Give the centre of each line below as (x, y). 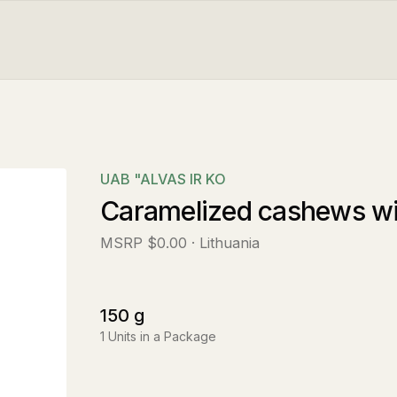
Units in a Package (162, 336)
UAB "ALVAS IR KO (163, 179)
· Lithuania (226, 243)
